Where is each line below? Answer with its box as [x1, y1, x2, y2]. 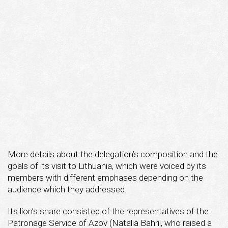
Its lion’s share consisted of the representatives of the [8, 206, 209, 216]
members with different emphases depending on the [8, 172, 203, 183]
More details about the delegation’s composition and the [8, 149, 218, 159]
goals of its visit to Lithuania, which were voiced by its [8, 160, 206, 171]
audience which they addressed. [8, 184, 127, 194]
